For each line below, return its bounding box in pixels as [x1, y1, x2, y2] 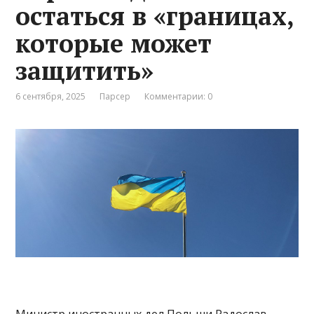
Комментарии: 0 [144, 90, 213, 103]
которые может [15, 27, 212, 60]
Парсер [100, 90, 131, 103]
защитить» [15, 54, 154, 88]
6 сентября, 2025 [15, 90, 86, 103]
